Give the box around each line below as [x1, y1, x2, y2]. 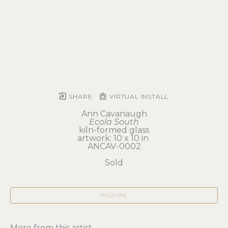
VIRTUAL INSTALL [107, 93, 169, 100]
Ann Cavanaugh [81, 109, 147, 119]
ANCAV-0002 [87, 141, 141, 151]
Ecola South [89, 117, 139, 127]
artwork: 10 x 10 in [77, 133, 151, 143]
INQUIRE [100, 192, 128, 198]
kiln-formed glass [79, 125, 149, 135]
